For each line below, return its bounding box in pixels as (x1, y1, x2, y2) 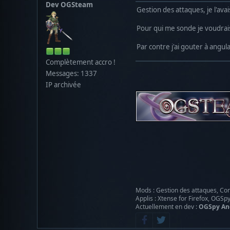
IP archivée (46, 80, 81, 89)
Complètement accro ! (46, 57, 116, 67)
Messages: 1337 (46, 68, 97, 78)
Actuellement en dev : (136, 202, 199, 211)
